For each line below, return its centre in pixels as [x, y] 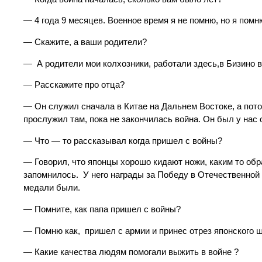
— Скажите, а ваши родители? [85, 42]
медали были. [52, 188]
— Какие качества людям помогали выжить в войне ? [131, 252]
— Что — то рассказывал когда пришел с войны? [123, 141]
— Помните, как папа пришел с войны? [102, 209]
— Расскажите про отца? [74, 85]
